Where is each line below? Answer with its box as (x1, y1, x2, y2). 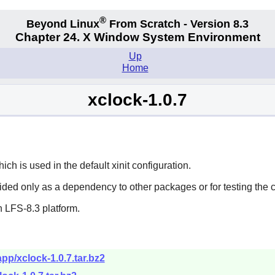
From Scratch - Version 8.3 (106, 17, 249, 30)
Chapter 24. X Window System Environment (15, 31, 260, 44)
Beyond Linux (26, 17, 99, 30)
